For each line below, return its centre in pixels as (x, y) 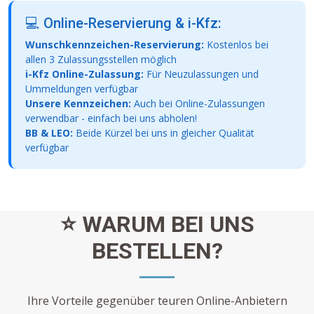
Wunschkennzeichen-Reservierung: (115, 45)
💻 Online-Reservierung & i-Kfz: (123, 23)
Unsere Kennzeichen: (78, 104)
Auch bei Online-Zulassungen (198, 104)
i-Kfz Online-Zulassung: (84, 74)
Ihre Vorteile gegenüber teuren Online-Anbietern (157, 301)
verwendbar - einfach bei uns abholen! (111, 118)
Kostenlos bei (236, 45)
